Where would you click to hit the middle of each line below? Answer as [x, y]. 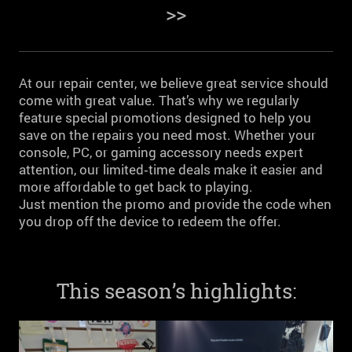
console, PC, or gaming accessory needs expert [161, 152]
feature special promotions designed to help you [165, 117]
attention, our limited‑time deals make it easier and [171, 169]
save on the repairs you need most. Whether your [167, 135]
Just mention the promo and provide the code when [175, 204]
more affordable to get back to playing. [136, 187]
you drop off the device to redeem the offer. [150, 221]
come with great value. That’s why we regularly [159, 100]
